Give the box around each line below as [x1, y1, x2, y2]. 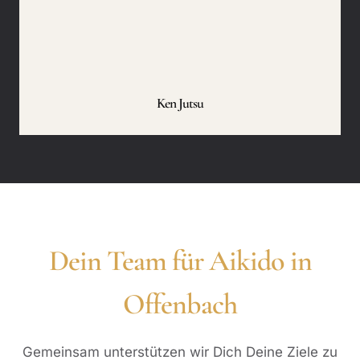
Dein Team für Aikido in [48, 243, 312, 278]
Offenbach [123, 286, 237, 321]
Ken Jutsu [157, 94, 203, 112]
